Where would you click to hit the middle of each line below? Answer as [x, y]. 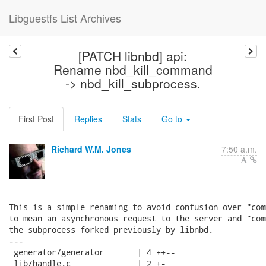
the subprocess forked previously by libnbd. [111, 229]
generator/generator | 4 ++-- [92, 252]
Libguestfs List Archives [65, 18]
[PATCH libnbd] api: [133, 56]
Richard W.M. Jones [91, 149]
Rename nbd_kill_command [133, 69]
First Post [36, 119]
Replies [88, 119]
